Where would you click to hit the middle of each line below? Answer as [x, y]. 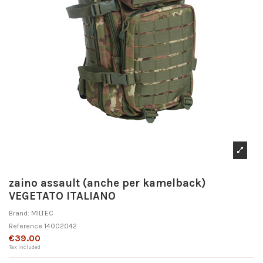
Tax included [25, 247]
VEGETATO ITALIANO [62, 196]
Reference [26, 226]
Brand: [19, 213]
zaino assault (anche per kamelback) [107, 183]
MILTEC [42, 213]
